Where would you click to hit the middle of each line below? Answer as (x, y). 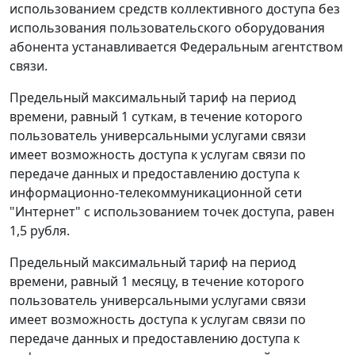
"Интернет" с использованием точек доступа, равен (172, 212)
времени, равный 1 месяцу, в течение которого (157, 282)
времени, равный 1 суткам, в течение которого (156, 117)
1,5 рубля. (40, 231)
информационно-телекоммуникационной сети (156, 193)
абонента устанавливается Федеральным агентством (176, 47)
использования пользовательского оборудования (167, 28)
